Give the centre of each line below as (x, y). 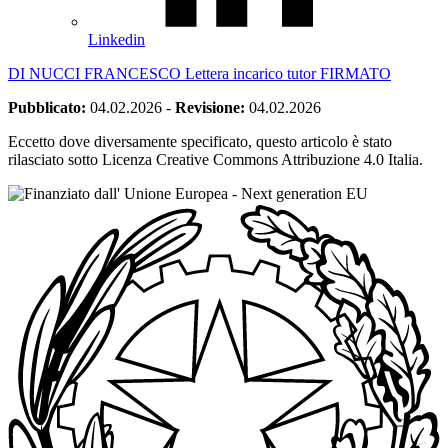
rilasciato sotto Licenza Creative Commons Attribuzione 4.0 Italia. (215, 159)
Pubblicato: (47, 107)
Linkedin (116, 39)
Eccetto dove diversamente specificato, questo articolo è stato (200, 141)
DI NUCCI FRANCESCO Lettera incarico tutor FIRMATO (199, 73)
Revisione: (210, 107)
